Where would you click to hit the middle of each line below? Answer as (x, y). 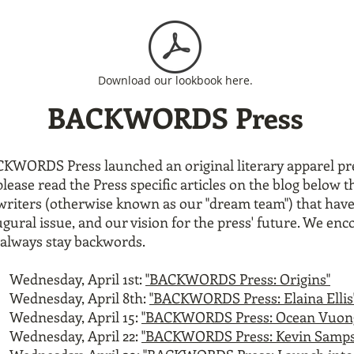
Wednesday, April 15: (75, 317)
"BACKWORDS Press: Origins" (238, 279)
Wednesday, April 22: (75, 336)
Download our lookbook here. (175, 80)
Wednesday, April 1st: (77, 279)
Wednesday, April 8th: (79, 298)
